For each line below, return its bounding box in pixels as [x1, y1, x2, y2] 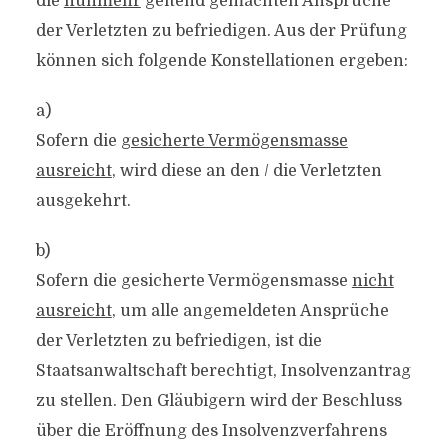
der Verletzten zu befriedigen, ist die [35, 332, 322, 350]
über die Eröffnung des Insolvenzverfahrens [35, 422, 387, 440]
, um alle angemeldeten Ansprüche [111, 302, 389, 320]
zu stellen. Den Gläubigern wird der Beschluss [35, 392, 402, 410]
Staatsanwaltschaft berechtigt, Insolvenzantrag [35, 362, 411, 380]
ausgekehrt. [35, 192, 131, 210]
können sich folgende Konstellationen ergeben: [35, 52, 408, 70]
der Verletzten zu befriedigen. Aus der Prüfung [35, 22, 407, 40]
